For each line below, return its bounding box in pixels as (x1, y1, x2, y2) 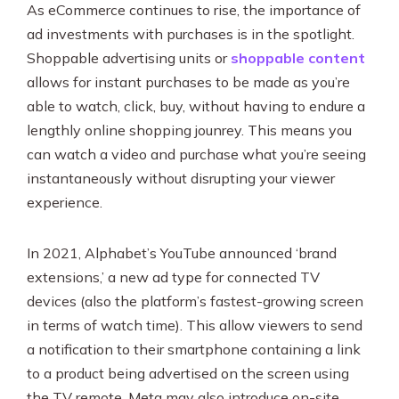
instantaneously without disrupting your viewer (27, 169, 335, 187)
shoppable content (231, 49, 365, 67)
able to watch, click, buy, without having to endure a (27, 97, 365, 115)
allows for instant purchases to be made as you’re (27, 73, 350, 91)
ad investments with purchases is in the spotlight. (27, 25, 354, 43)
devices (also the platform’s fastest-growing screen (27, 292, 363, 310)
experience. (27, 193, 106, 211)
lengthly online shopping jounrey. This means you (27, 121, 352, 139)
